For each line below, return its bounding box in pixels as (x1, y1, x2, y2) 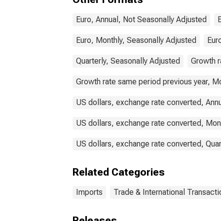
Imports (76, 187, 103, 197)
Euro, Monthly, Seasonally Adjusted (76, 36, 196, 45)
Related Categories (73, 166, 165, 178)
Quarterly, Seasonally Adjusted (76, 56, 180, 66)
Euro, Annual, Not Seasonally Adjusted (76, 15, 207, 24)
